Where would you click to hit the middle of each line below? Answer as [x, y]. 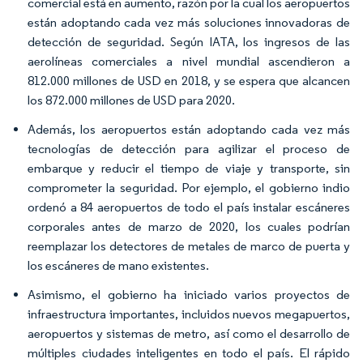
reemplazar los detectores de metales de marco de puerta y [189, 246]
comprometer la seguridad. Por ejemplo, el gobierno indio [189, 188]
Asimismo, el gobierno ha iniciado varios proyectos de [189, 295]
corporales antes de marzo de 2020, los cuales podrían [189, 226]
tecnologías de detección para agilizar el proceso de [189, 149]
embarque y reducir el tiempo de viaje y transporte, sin [189, 168]
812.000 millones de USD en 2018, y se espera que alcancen [189, 81]
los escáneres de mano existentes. [118, 265]
